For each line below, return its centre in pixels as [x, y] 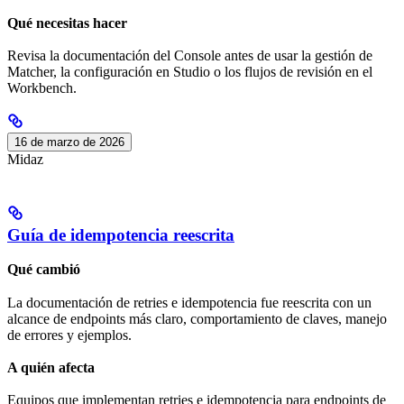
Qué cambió [44, 270]
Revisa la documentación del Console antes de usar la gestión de [190, 55]
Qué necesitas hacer [67, 23]
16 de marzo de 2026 [69, 142]
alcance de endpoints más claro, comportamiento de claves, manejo [197, 318]
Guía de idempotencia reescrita [121, 234]
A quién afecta [51, 367]
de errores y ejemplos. [69, 335]
